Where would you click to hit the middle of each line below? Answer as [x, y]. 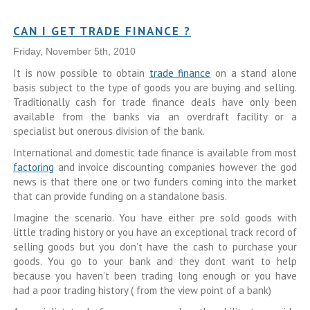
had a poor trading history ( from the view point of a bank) [142, 290]
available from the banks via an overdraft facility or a [155, 117]
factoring [33, 167]
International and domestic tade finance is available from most [155, 153]
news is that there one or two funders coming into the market [155, 182]
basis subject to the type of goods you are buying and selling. [155, 88]
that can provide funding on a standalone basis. [120, 196]
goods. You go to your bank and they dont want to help [155, 261]
